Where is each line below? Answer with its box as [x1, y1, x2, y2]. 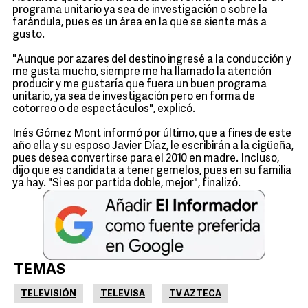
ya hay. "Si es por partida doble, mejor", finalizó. [12, 178, 241, 189]
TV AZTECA [169, 289, 221, 298]
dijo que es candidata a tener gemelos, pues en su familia [12, 166, 291, 177]
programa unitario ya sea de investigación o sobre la [12, 5, 267, 16]
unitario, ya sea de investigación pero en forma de [12, 91, 255, 102]
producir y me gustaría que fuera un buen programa [12, 79, 267, 90]
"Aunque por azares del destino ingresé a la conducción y [12, 54, 291, 65]
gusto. [12, 30, 45, 41]
